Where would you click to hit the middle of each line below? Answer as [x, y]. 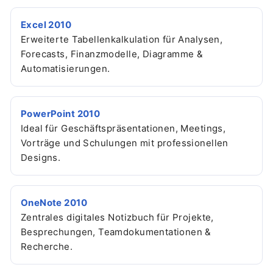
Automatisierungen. [66, 68]
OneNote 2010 [54, 202]
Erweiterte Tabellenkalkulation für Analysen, [122, 39]
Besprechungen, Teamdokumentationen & [116, 232]
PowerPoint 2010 [61, 113]
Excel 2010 [46, 24]
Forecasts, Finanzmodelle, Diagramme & [112, 54]
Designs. [41, 157]
